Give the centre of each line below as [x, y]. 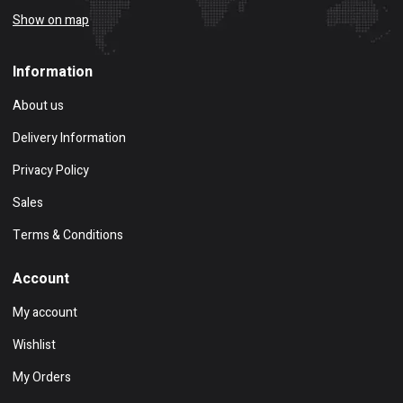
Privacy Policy [51, 171]
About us [38, 106]
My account [45, 313]
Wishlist [34, 345]
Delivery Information [69, 139]
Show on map [51, 21]
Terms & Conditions [68, 236]
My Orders [42, 378]
